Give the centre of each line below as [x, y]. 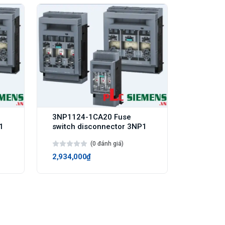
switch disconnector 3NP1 [99, 126]
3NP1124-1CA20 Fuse [92, 117]
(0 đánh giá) [107, 143]
